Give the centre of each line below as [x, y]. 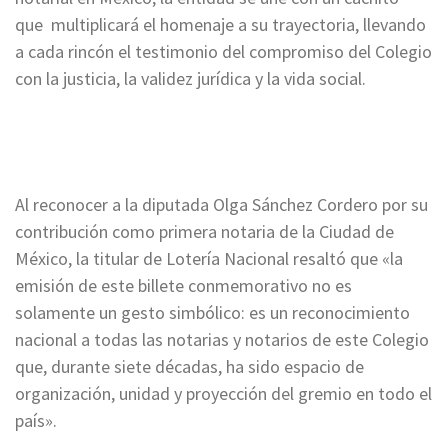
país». [36, 420]
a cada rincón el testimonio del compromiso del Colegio [223, 51]
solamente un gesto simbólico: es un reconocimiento [212, 312]
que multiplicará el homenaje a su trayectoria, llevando [220, 24]
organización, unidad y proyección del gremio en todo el [223, 393]
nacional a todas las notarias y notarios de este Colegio [222, 339]
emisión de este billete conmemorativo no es [183, 285]
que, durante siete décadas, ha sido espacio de [189, 366]
